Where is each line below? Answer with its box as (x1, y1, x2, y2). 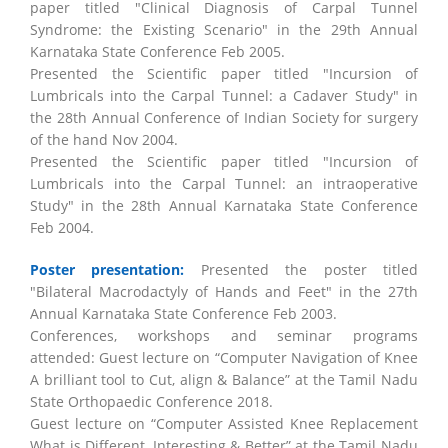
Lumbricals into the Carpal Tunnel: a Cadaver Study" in (30, 86, 418, 105)
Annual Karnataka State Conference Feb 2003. (30, 304, 337, 323)
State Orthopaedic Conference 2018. (30, 392, 273, 411)
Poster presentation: (30, 260, 185, 279)
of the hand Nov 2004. (30, 130, 178, 149)
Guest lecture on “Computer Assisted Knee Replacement (30, 414, 418, 433)
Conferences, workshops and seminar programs (30, 326, 418, 345)
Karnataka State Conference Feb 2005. (30, 42, 285, 61)
